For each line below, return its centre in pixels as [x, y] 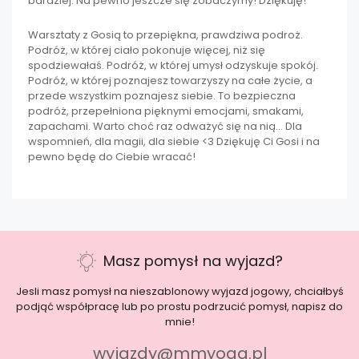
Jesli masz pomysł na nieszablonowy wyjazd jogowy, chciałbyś [179, 292]
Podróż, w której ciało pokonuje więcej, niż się [147, 50]
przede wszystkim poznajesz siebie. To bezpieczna [162, 95]
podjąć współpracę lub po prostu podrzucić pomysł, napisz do [179, 307]
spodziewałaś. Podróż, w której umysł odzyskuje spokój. [173, 65]
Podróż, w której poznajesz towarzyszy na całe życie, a [170, 80]
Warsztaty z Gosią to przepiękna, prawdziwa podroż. [165, 34]
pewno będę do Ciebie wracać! [112, 156]
